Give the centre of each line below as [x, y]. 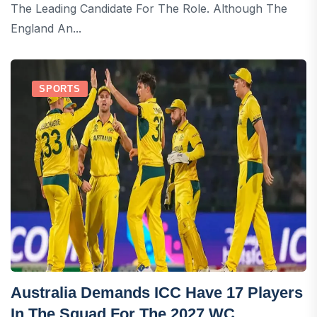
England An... [46, 28]
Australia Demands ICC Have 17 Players [157, 292]
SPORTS [60, 88]
